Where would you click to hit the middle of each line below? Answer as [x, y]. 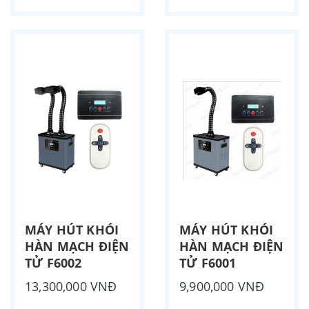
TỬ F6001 [208, 263]
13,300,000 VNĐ [71, 287]
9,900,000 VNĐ [222, 287]
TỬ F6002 [53, 263]
